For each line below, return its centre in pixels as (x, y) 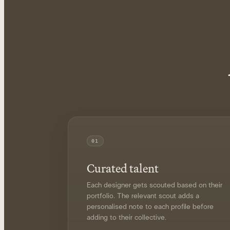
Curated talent (123, 168)
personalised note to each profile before (150, 207)
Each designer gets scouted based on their (155, 185)
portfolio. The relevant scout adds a (143, 196)
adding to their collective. (127, 218)
